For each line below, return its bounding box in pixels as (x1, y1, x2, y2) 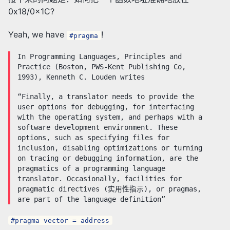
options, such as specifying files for (17, 133, 170, 142)
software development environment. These (17, 123, 178, 131)
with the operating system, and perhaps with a (17, 112, 203, 121)
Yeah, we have (8, 29, 67, 40)
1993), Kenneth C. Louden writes (17, 72, 145, 81)
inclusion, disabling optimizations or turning (17, 143, 203, 152)
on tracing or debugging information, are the (17, 154, 199, 162)
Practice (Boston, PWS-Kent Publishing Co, (17, 62, 186, 71)
